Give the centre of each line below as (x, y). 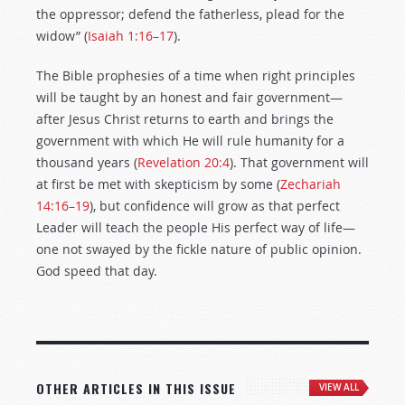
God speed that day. (97, 271)
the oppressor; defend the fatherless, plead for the (190, 14)
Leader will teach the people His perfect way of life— (196, 227)
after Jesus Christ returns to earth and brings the (185, 119)
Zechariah (311, 184)
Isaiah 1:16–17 (131, 36)
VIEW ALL (339, 387)
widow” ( (62, 36)
